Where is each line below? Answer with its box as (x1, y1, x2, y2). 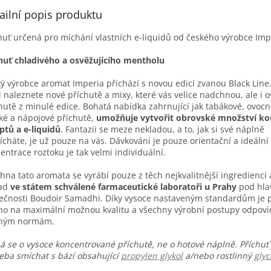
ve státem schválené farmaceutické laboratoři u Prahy (10, 180, 237, 192)
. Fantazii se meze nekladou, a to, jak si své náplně (60, 123, 264, 135)
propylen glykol (121, 249, 183, 261)
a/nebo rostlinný (183, 249, 254, 261)
